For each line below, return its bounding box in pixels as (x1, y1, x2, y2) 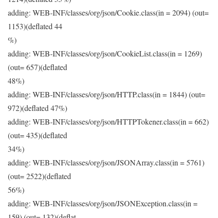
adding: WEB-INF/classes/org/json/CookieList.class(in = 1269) (8, 48, 202, 58)
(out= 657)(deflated (8, 62, 67, 72)
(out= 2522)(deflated (8, 171, 71, 181)
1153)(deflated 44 (8, 21, 62, 31)
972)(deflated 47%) (8, 103, 67, 113)
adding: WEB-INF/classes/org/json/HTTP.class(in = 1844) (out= (8, 89, 205, 99)
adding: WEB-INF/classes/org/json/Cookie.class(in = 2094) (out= (8, 7, 209, 18)
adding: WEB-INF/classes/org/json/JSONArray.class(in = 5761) (8, 157, 204, 167)
